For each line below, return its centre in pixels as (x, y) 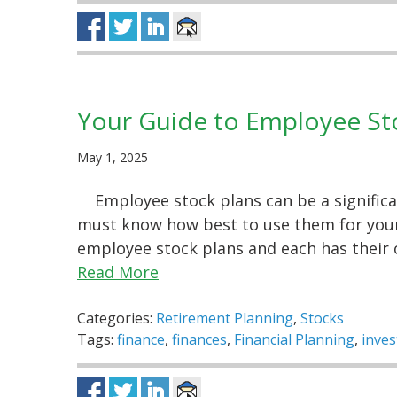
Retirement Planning (225, 319)
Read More (118, 272)
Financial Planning (294, 340)
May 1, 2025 (113, 158)
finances (199, 340)
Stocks (322, 319)
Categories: (117, 319)
